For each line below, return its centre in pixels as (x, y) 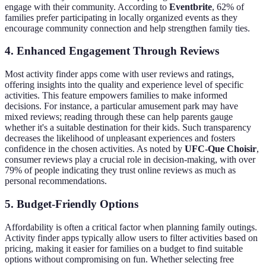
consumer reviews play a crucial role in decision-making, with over (130, 160)
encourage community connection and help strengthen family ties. (127, 28)
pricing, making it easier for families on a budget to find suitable (124, 248)
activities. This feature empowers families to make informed (116, 96)
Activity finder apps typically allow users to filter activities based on (131, 237)
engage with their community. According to (87, 7)
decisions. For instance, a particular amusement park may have (121, 106)
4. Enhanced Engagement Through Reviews (112, 51)
